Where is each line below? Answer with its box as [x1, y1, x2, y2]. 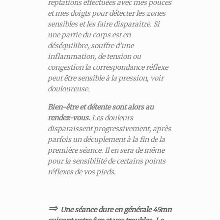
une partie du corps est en [47, 30, 131, 40]
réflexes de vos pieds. [47, 167, 116, 177]
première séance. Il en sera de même [47, 146, 165, 155]
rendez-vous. [47, 113, 90, 123]
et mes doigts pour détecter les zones [47, 9, 165, 18]
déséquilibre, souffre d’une [47, 41, 134, 51]
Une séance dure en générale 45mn [60, 205, 171, 215]
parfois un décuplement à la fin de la [47, 135, 165, 144]
